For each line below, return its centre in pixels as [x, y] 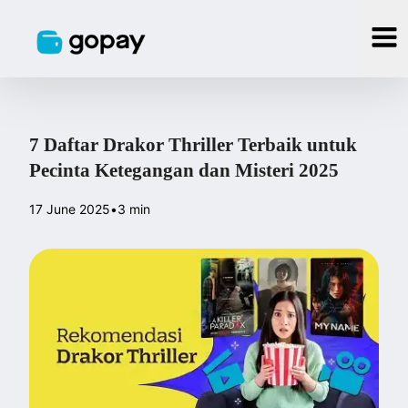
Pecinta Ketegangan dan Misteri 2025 [184, 170]
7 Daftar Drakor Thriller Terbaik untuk [194, 145]
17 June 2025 [70, 209]
